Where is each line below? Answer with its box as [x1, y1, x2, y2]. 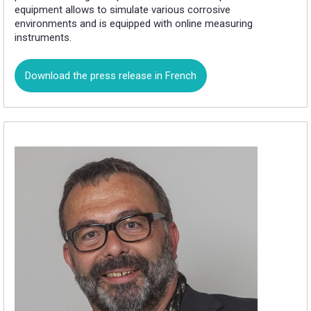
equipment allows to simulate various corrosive [15, 3, 230, 17]
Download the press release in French [25, 69, 196, 83]
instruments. [15, 31, 72, 44]
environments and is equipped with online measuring [15, 17, 253, 31]
